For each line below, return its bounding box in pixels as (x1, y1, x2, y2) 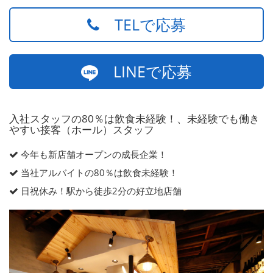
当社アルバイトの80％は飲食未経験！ (18, 166, 178, 179)
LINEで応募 (97, 60, 192, 82)
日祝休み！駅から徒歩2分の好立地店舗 (18, 184, 182, 197)
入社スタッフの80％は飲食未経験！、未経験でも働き (9, 111, 260, 126)
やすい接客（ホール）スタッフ (9, 122, 154, 136)
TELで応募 (99, 13, 186, 35)
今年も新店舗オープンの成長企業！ (18, 147, 167, 160)
